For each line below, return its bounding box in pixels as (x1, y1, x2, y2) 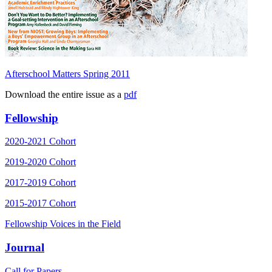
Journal (5, 240, 44, 254)
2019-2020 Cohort (5, 157, 76, 168)
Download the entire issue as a (5, 89, 124, 100)
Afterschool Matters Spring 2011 (5, 68, 130, 79)
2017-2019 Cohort (5, 177, 76, 188)
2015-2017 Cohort (5, 198, 76, 209)
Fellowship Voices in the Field (5, 219, 121, 229)
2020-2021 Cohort (5, 136, 76, 147)
